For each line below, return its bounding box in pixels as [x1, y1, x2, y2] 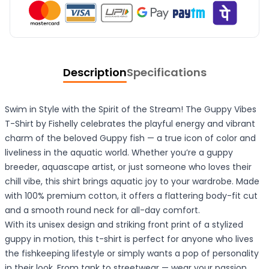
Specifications [126, 65, 207, 80]
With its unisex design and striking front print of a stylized [5, 218, 243, 231]
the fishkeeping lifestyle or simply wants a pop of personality [5, 247, 259, 259]
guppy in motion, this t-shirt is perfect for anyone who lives [5, 232, 253, 245]
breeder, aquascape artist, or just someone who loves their [5, 160, 252, 173]
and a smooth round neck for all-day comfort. [5, 204, 200, 216]
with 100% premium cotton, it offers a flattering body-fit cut [5, 189, 258, 202]
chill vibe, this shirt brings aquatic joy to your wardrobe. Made [5, 175, 259, 187]
